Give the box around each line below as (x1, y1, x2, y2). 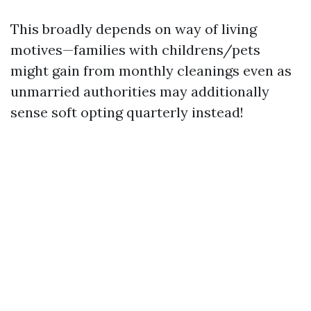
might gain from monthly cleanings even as (10, 62, 292, 79)
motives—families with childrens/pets (10, 41, 260, 58)
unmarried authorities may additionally (10, 83, 269, 100)
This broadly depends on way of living (10, 20, 257, 37)
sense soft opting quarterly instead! (10, 103, 244, 121)
